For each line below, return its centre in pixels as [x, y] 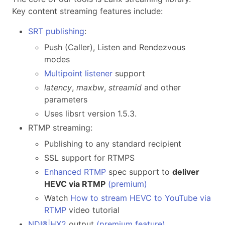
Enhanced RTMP [75, 172]
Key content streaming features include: [87, 11]
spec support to [139, 172]
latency [58, 88]
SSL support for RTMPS [89, 158]
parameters [66, 100]
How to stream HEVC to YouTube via [141, 198]
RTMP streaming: [60, 128]
